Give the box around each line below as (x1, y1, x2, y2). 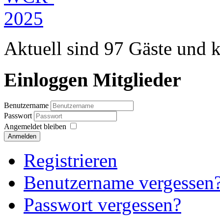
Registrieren (24, 150, 117, 171)
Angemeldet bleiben (4, 122, 66, 131)
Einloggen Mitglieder (4, 69, 181, 91)
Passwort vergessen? (24, 194, 181, 216)
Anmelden (8, 133, 36, 140)
